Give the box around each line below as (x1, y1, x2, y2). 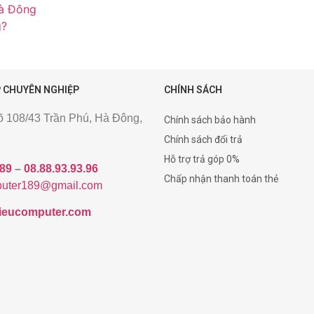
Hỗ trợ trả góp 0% (164, 153, 240, 165)
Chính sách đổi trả (164, 133, 243, 145)
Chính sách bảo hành (164, 114, 256, 125)
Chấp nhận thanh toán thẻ (164, 172, 278, 184)
